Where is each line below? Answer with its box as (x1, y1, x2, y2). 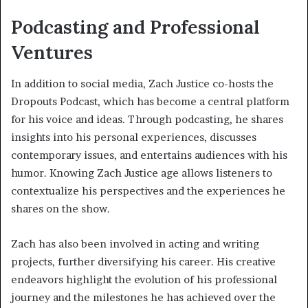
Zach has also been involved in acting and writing (11, 236, 259, 250)
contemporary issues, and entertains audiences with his (11, 148, 287, 162)
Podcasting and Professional (11, 15, 260, 39)
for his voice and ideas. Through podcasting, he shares (11, 112, 283, 126)
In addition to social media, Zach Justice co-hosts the (11, 76, 274, 90)
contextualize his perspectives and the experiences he (11, 184, 285, 197)
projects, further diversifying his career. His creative (11, 254, 276, 268)
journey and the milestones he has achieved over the (11, 290, 276, 304)
